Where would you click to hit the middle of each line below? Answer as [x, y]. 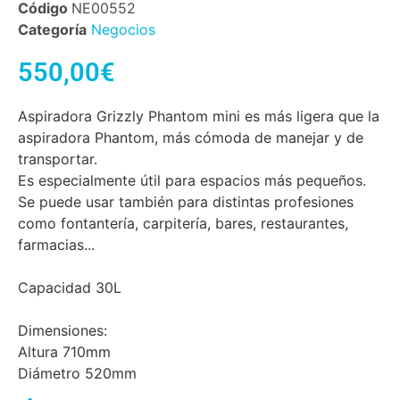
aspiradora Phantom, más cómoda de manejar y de [191, 137]
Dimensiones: [62, 330]
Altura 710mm [64, 351]
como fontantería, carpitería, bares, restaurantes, [183, 223]
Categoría [52, 30]
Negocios [123, 30]
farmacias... [56, 244]
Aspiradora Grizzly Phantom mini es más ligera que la [199, 116]
